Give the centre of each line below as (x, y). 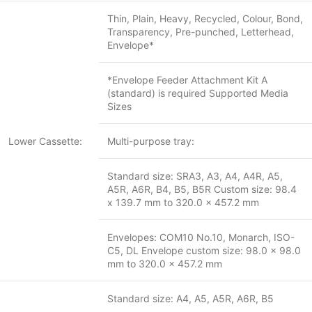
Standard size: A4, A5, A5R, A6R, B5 (190, 298)
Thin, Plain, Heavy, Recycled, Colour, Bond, (205, 18)
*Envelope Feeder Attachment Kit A (187, 80)
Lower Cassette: (45, 141)
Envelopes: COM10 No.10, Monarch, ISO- (201, 237)
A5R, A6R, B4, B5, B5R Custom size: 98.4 (202, 189)
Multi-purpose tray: (151, 141)
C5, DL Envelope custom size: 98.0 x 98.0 (204, 250)
